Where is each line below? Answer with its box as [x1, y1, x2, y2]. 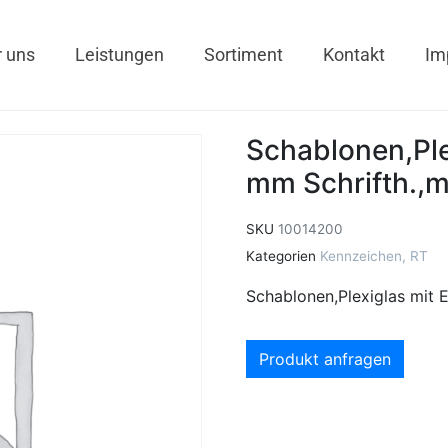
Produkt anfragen [259, 348, 391, 369]
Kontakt [322, 44, 385, 65]
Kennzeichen [320, 248, 402, 264]
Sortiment [203, 44, 283, 65]
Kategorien [246, 248, 316, 264]
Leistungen [74, 44, 164, 65]
